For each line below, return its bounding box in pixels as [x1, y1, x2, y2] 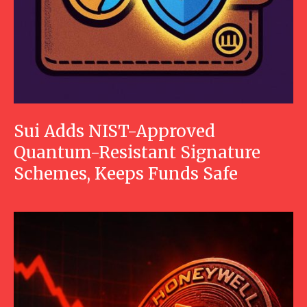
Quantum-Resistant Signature [14, 141, 260, 163]
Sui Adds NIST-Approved [14, 120, 215, 142]
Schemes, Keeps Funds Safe [14, 162, 238, 184]
